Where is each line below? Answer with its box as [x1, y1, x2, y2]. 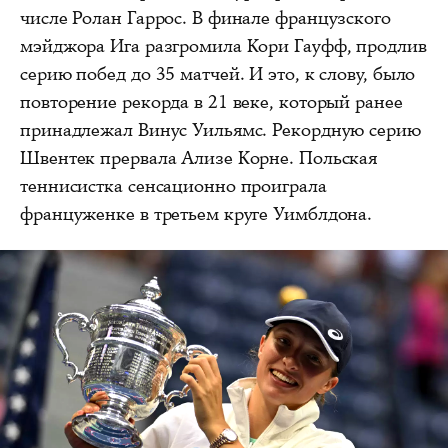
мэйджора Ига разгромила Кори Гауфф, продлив [20, 34, 427, 59]
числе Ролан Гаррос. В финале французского [20, 6, 391, 31]
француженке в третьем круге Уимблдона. [20, 202, 373, 227]
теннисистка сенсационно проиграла [20, 174, 327, 199]
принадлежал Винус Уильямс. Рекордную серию [20, 118, 421, 143]
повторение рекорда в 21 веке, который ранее [20, 90, 403, 115]
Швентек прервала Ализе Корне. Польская [20, 146, 378, 171]
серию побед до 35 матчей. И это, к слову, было [20, 62, 416, 87]
